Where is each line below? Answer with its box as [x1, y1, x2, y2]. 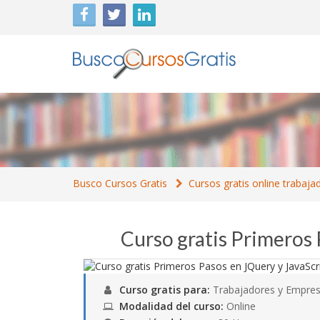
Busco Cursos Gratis [73, 176, 167, 190]
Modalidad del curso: [119, 299, 224, 313]
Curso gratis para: [119, 283, 210, 296]
